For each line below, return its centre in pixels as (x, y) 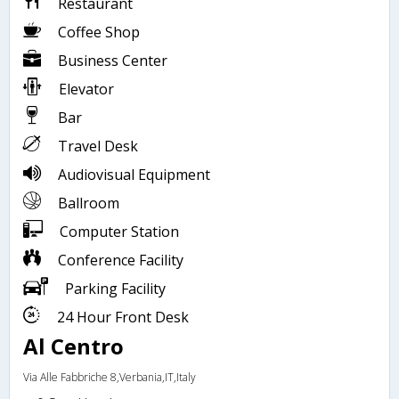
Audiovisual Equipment (132, 174)
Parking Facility (114, 288)
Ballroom (87, 203)
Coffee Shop (97, 32)
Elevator (85, 89)
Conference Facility (119, 260)
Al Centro (73, 346)
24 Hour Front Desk (121, 317)
